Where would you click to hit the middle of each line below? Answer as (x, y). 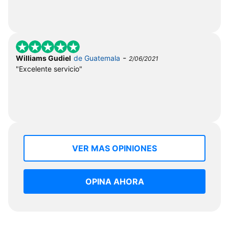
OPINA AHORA (114, 181)
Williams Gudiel (43, 58)
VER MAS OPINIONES (114, 148)
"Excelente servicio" (49, 68)
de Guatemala (97, 58)
